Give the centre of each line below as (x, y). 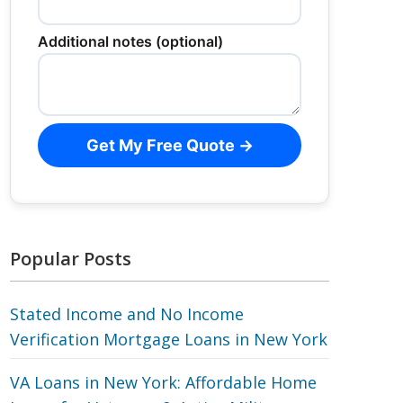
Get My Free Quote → (170, 145)
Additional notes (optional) (130, 41)
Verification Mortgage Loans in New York (169, 339)
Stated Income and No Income (127, 314)
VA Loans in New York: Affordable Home (163, 382)
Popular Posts (71, 259)
